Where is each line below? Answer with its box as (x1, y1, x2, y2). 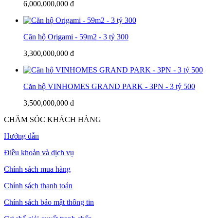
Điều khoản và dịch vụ (4, 148, 74, 157)
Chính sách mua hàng (4, 164, 71, 173)
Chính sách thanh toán (4, 181, 73, 190)
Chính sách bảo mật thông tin (4, 198, 94, 206)
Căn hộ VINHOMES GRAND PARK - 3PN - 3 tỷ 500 (23, 82, 195, 91)
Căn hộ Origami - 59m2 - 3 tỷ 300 (23, 32, 128, 41)
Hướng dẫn (4, 131, 39, 140)
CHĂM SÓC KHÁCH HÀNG (4, 115, 101, 124)
